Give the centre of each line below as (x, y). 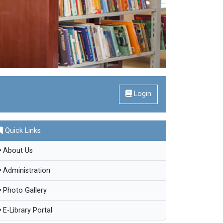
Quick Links (22, 131)
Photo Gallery (24, 191)
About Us (17, 151)
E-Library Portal (27, 211)
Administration (26, 171)
